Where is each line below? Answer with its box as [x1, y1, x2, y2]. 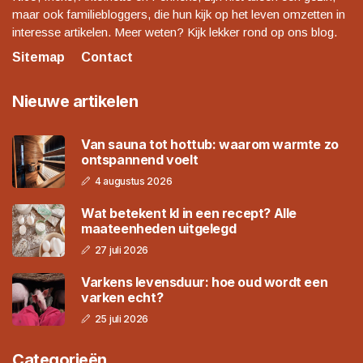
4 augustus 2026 [94, 174, 173, 187]
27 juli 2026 [94, 243, 149, 256]
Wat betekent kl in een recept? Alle [81, 204, 297, 221]
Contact [81, 50, 133, 65]
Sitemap [12, 50, 65, 65]
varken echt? [81, 288, 164, 305]
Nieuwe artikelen [12, 92, 138, 112]
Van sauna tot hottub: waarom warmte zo [81, 135, 339, 152]
